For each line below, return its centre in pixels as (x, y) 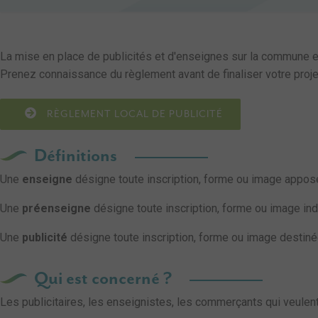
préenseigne (56, 208)
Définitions (77, 156)
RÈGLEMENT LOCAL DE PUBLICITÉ (133, 114)
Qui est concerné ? (105, 279)
